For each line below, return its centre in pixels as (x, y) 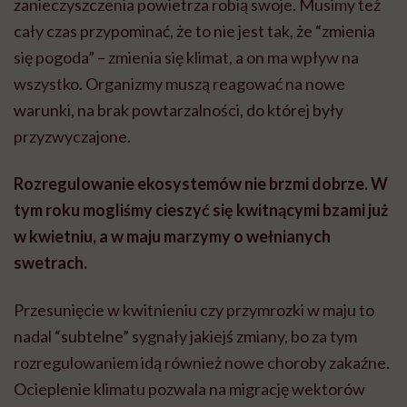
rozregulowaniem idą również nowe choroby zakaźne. (202, 362)
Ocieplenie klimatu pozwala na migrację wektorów (189, 388)
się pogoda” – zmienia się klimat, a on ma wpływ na (186, 57)
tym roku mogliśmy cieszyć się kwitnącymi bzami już (201, 209)
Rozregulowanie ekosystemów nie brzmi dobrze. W (201, 183)
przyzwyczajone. (72, 136)
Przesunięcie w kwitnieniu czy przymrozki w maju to (194, 309)
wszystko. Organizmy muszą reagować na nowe (179, 83)
